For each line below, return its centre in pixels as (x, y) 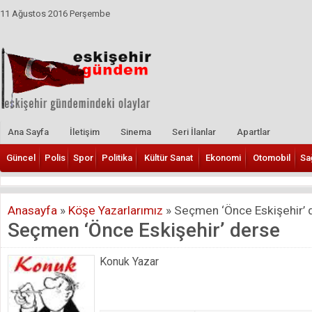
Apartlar (253, 132)
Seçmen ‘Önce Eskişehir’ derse (144, 230)
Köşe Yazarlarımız (116, 210)
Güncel (21, 157)
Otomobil (271, 157)
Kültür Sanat (169, 157)
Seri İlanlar (194, 132)
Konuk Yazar (129, 261)
